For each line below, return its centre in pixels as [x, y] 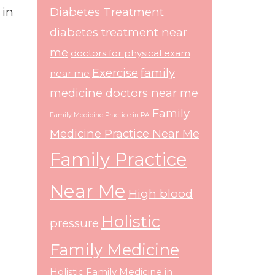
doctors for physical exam [130, 53]
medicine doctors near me [124, 93]
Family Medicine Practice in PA [100, 115]
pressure [74, 223]
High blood [161, 194]
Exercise [115, 73]
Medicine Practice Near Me [125, 134]
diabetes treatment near [118, 32]
